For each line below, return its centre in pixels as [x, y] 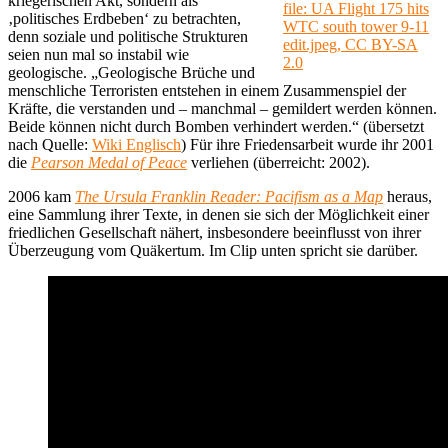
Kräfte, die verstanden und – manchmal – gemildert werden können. [222, 108]
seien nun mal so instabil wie [98, 54]
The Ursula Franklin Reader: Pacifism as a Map [229, 196]
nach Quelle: [50, 144]
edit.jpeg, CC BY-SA [350, 44]
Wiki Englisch [136, 144]
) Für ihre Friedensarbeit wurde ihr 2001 [307, 144]
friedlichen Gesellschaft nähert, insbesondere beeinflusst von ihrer [214, 232]
